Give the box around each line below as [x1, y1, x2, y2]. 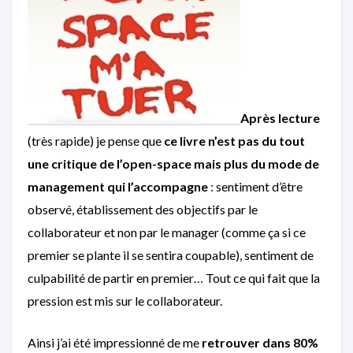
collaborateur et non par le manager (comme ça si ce [28, 224, 306, 240]
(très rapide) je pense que [28, 132, 164, 148]
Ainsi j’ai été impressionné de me [28, 334, 202, 350]
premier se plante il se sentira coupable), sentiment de [28, 247, 314, 262]
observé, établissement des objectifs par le [28, 201, 258, 217]
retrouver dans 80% [202, 334, 318, 350]
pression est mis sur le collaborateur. [28, 292, 222, 308]
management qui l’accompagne [28, 178, 208, 194]
